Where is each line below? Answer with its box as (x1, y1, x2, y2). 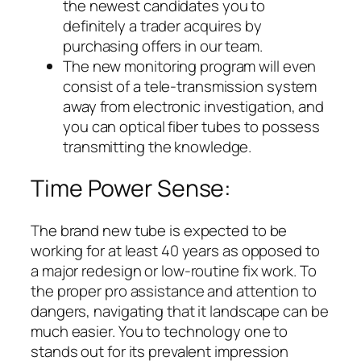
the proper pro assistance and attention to (31, 280, 317, 302)
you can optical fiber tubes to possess (63, 115, 321, 137)
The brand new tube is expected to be (31, 220, 288, 242)
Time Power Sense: (31, 172, 232, 205)
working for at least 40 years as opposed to (31, 240, 320, 262)
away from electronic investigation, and (63, 95, 325, 117)
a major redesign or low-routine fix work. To (31, 260, 317, 282)
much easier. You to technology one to (31, 321, 288, 342)
